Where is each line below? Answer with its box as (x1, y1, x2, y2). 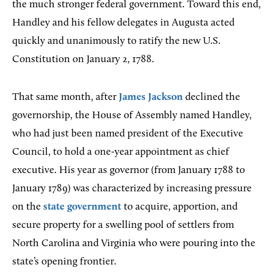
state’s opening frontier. (12, 256, 116, 267)
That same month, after (12, 91, 119, 102)
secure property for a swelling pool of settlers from (12, 219, 234, 230)
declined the (183, 91, 240, 102)
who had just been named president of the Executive (12, 128, 243, 139)
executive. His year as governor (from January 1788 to (12, 165, 245, 175)
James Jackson (119, 91, 183, 102)
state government (43, 201, 121, 212)
